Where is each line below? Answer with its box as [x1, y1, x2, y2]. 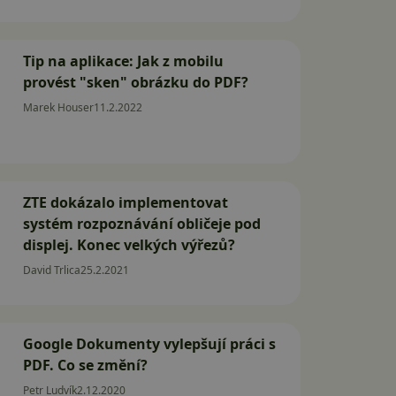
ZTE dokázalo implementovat [23, 193, 228, 212]
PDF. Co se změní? [23, 355, 148, 375]
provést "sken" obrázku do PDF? [23, 72, 248, 92]
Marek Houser [23, 100, 94, 115]
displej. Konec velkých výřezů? [23, 235, 235, 255]
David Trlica [23, 263, 80, 278]
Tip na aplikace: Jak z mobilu [23, 51, 224, 71]
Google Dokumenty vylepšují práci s [23, 334, 276, 354]
